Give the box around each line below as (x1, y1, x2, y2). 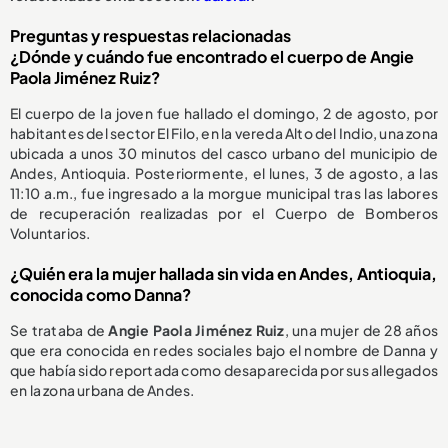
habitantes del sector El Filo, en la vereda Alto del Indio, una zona (10, 124, 438, 143)
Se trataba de (10, 321, 109, 340)
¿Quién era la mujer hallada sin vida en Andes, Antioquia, (10, 263, 437, 285)
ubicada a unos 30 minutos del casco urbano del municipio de (10, 144, 438, 163)
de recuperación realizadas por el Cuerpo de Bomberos (10, 204, 438, 223)
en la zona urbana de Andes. (10, 381, 195, 400)
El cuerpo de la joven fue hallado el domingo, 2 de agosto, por (10, 104, 438, 123)
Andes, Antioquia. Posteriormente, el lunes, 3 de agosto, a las (10, 164, 438, 183)
